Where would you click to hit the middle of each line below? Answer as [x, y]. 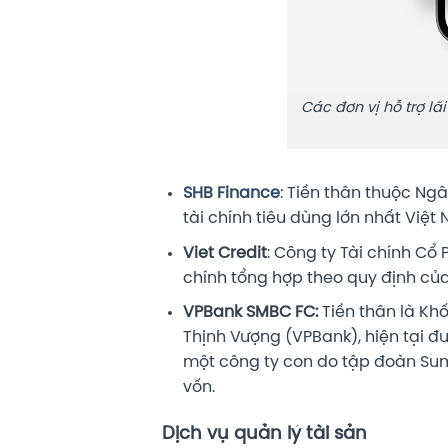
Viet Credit [224, 253]
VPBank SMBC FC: [252, 313]
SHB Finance [231, 194]
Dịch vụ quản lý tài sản [264, 435]
